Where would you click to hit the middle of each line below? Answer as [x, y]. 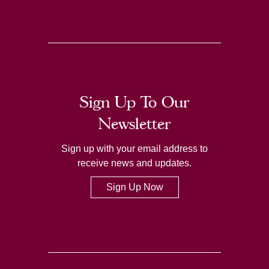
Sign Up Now [134, 187]
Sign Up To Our [134, 101]
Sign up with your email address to [134, 148]
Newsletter [134, 123]
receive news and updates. [134, 163]
